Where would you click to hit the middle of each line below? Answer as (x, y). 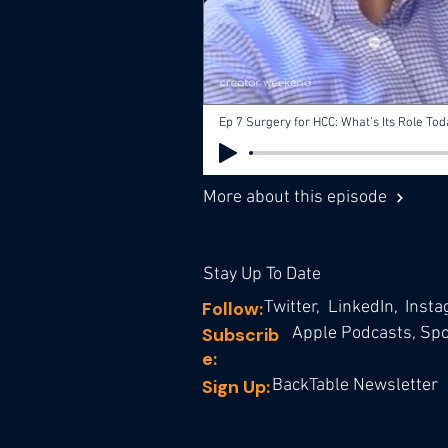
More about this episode (295, 197)
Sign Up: (236, 387)
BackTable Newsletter (355, 385)
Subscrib (240, 335)
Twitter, (292, 307)
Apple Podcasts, (354, 333)
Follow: (232, 309)
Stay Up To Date (262, 274)
